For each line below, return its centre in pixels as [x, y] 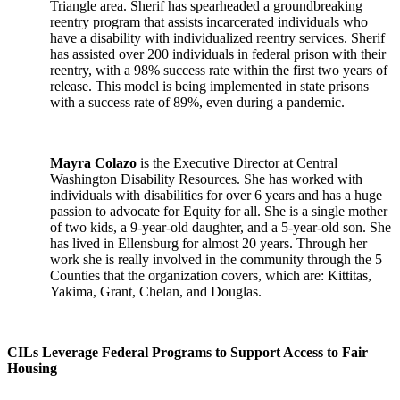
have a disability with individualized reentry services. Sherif [217, 38]
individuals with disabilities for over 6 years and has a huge [216, 195]
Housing [32, 368]
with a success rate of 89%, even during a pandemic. [197, 102]
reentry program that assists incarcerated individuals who [209, 22]
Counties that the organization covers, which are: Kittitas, [211, 275]
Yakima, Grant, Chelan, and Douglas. [156, 292]
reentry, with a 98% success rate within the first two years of [219, 70]
